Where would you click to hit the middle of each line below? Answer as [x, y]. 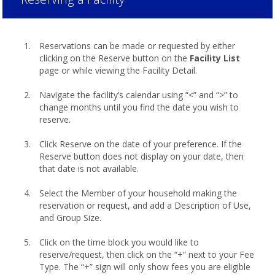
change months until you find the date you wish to [139, 107]
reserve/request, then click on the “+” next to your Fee [147, 254]
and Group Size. [70, 218]
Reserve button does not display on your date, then [141, 156]
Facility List [215, 58]
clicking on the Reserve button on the [114, 58]
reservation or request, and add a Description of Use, [145, 205]
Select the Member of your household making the [138, 193]
